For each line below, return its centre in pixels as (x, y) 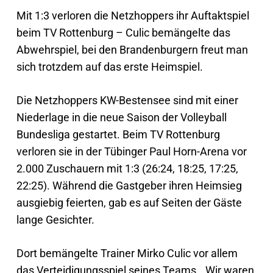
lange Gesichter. (55, 220)
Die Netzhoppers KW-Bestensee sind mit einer (127, 100)
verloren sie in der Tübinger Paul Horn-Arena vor (131, 151)
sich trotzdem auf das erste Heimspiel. (109, 67)
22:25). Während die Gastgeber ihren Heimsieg (129, 186)
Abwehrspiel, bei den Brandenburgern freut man (132, 50)
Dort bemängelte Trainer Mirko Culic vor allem (127, 253)
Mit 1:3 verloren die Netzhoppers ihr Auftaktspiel (133, 16)
